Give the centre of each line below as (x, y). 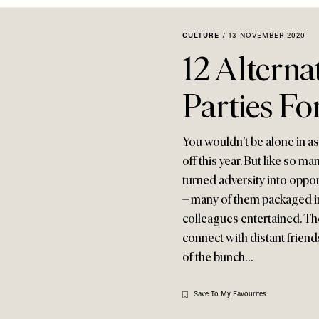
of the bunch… (218, 257)
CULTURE (201, 36)
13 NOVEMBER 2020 (267, 36)
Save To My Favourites (230, 294)
